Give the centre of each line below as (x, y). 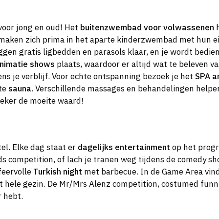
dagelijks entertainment (124, 147)
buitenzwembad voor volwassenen (147, 28)
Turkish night (58, 171)
